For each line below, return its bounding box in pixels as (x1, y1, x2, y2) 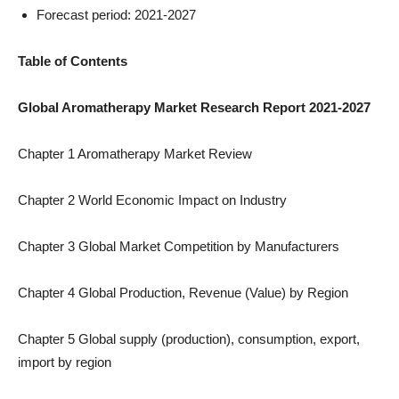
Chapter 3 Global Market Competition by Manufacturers (18, 239, 339, 254)
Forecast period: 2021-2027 (37, 7, 196, 22)
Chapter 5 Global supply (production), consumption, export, (18, 331, 360, 346)
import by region (18, 354, 111, 370)
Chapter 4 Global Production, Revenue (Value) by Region (18, 285, 348, 300)
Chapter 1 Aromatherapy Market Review (18, 146, 252, 161)
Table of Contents (18, 53, 127, 69)
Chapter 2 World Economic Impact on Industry (18, 192, 287, 208)
